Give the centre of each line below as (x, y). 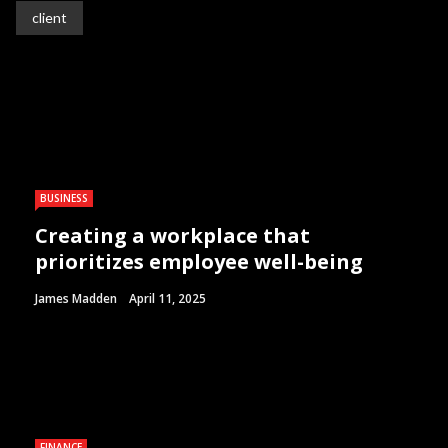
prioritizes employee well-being (199, 262)
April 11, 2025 (167, 299)
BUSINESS (64, 198)
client (49, 18)
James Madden (76, 299)
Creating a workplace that (172, 236)
